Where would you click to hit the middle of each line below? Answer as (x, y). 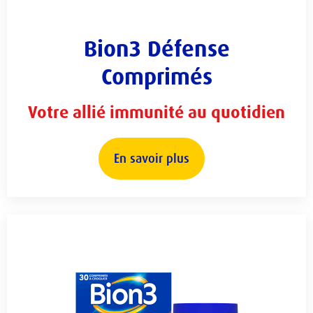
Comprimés (156, 77)
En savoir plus (151, 158)
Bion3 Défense (156, 49)
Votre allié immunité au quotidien (156, 112)
